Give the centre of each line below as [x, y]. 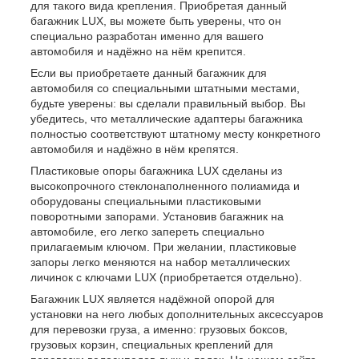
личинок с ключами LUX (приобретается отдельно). [166, 278]
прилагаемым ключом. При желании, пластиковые [163, 247]
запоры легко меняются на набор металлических [160, 262]
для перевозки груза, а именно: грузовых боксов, [159, 330]
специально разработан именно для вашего [147, 36]
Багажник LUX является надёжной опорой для [153, 299]
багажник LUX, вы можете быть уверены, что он [156, 21]
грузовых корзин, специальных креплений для [152, 345]
